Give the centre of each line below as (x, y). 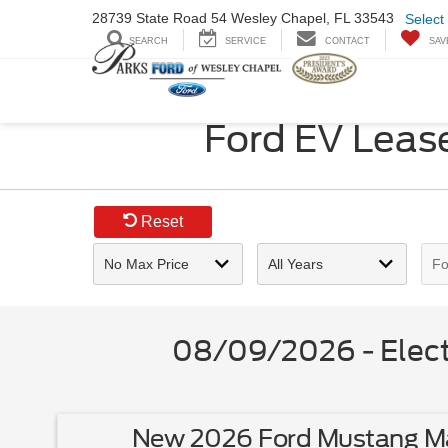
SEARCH (148, 41)
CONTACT (347, 41)
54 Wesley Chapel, (270, 18)
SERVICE (245, 41)
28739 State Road (151, 18)
